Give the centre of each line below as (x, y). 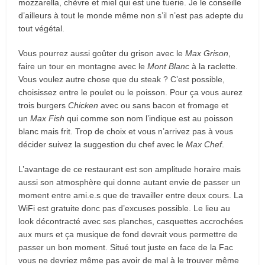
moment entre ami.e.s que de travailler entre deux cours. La (131, 195)
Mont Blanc (169, 66)
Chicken (83, 105)
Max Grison (207, 53)
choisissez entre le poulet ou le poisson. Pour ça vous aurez (131, 92)
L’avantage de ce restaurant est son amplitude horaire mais (130, 169)
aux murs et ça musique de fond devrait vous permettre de (128, 234)
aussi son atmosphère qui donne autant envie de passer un (130, 182)
